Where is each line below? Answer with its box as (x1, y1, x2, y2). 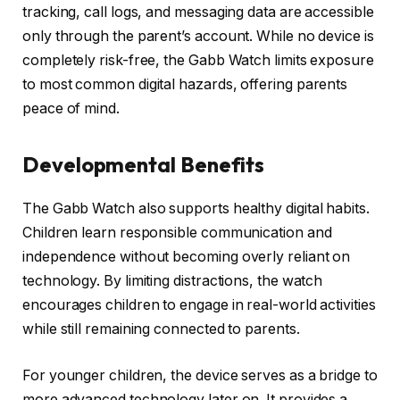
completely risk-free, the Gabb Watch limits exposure (22, 52, 374, 70)
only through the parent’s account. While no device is (22, 28, 374, 46)
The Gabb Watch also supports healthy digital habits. (22, 200, 370, 218)
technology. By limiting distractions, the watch (22, 272, 323, 290)
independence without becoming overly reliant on (22, 248, 351, 266)
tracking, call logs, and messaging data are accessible (22, 4, 374, 21)
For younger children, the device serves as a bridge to (22, 366, 378, 384)
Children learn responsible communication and (22, 224, 332, 242)
